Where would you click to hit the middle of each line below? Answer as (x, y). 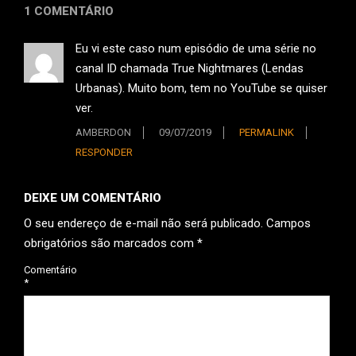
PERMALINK (267, 132)
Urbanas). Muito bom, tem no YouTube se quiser (201, 89)
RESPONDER (104, 152)
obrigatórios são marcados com (110, 243)
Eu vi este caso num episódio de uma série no (196, 49)
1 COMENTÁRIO (69, 12)
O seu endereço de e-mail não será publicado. (143, 223)
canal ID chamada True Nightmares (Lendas (190, 69)
